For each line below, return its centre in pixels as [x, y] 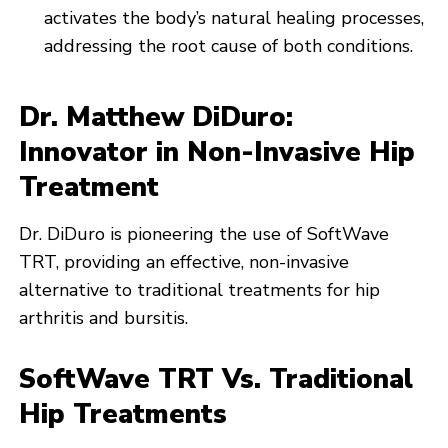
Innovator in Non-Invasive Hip [217, 152]
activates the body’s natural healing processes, [234, 17]
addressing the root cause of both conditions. [229, 45]
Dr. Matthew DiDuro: [156, 117]
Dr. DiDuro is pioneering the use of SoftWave [204, 233]
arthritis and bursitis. [104, 317]
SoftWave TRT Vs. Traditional [216, 379]
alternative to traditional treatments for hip [200, 289]
